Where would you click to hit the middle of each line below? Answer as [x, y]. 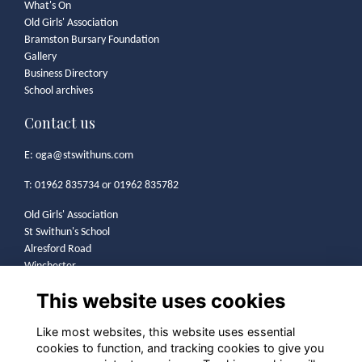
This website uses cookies [160, 301]
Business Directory [66, 74]
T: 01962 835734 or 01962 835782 [101, 186]
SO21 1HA [47, 284]
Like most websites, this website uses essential [165, 331]
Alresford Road [58, 250]
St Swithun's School [67, 233]
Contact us [60, 123]
